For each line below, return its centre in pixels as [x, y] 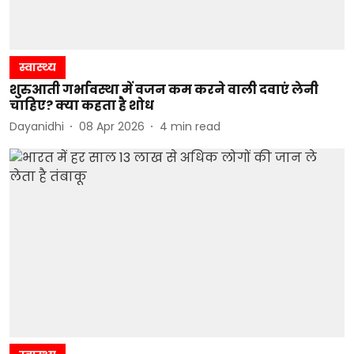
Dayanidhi [37, 126]
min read [196, 126]
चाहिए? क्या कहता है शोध [82, 105]
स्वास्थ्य [38, 67]
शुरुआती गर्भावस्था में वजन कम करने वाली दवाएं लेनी [164, 90]
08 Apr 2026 [112, 126]
